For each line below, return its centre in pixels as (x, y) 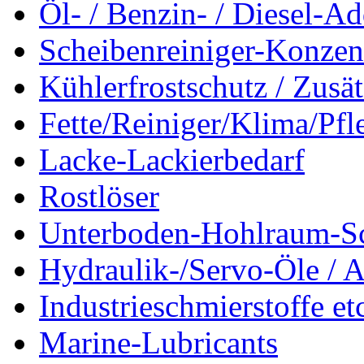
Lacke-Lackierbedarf (172, 159)
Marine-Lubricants (158, 342)
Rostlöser (99, 196)
